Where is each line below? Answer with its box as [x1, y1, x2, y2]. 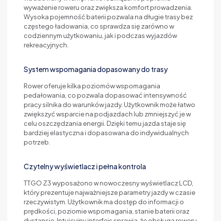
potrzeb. [24, 138, 50, 146]
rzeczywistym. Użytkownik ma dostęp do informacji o [24, 197, 184, 206]
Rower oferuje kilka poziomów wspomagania [24, 81, 160, 90]
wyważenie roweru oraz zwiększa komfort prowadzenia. [24, 3, 192, 11]
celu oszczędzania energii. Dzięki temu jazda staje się [24, 119, 186, 127]
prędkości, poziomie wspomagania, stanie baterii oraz [24, 207, 189, 215]
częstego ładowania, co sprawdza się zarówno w [24, 22, 174, 30]
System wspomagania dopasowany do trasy [24, 64, 168, 74]
